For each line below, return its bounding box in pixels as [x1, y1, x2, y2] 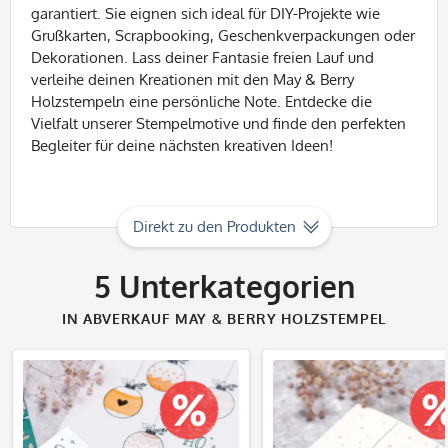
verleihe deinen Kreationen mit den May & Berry [31, 70, 354, 89]
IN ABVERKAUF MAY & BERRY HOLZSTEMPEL [61, 310, 387, 327]
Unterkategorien [110, 267, 355, 305]
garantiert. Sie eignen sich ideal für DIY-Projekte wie [31, 4, 380, 23]
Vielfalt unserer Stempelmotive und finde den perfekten [31, 114, 406, 133]
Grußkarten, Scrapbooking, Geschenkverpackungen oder [31, 26, 415, 45]
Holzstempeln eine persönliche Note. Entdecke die [31, 92, 372, 111]
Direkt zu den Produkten [132, 217, 296, 236]
